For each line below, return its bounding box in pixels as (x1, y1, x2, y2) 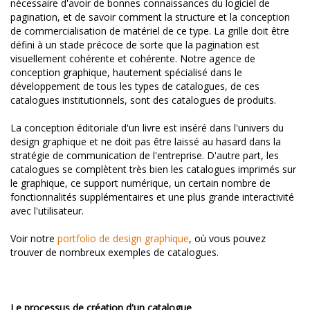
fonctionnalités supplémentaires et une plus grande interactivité (10, 190, 294, 203)
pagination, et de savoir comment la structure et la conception (10, 10, 290, 24)
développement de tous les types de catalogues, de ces (10, 80, 259, 93)
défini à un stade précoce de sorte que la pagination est (10, 38, 259, 51)
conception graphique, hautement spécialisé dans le (10, 66, 242, 79)
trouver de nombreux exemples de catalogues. (10, 246, 219, 259)
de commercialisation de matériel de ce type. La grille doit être (10, 24, 289, 37)
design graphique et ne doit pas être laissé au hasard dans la (10, 135, 281, 148)
